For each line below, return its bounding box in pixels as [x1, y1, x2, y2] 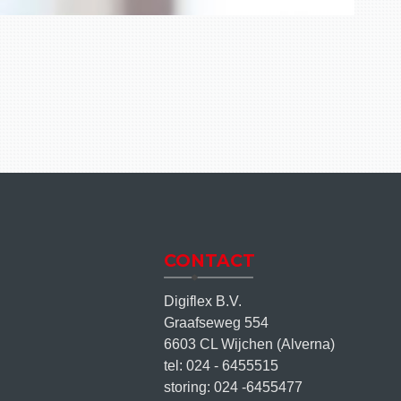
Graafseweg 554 [164, 315, 269, 330]
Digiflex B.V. [164, 294, 243, 309]
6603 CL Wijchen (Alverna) [164, 337, 336, 352]
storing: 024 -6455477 [164, 380, 303, 395]
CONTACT [164, 250, 256, 271]
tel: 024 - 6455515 [164, 358, 279, 373]
